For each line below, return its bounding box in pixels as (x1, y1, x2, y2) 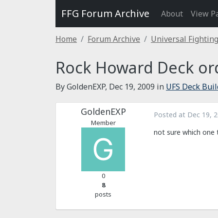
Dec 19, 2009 (109, 81, 155, 92)
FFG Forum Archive (61, 7, 149, 20)
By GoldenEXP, (55, 81, 109, 92)
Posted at (154, 110, 187, 119)
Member (91, 118, 116, 127)
